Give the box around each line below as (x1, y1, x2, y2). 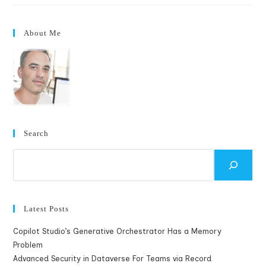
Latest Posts (24, 204, 69, 213)
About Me (24, 28, 62, 37)
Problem (13, 240, 43, 249)
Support (90, 30, 126, 40)
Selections (90, 47, 138, 57)
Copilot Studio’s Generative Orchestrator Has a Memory (13, 227, 222, 236)
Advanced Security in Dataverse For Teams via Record (13, 254, 212, 263)
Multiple (90, 39, 125, 49)
